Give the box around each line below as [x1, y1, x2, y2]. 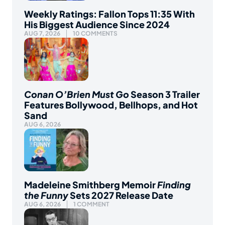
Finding [157, 178, 191, 190]
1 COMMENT [73, 200, 109, 208]
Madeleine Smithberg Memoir [24, 178, 157, 190]
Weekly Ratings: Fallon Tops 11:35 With [24, 8, 195, 20]
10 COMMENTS [73, 30, 118, 38]
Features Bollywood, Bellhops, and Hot [24, 98, 198, 110]
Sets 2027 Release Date [68, 189, 173, 201]
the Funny [24, 189, 68, 201]
